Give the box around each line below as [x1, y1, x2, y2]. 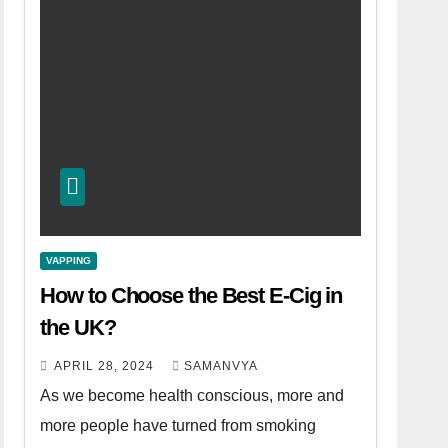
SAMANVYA [184, 358, 259, 373]
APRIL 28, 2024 [54, 358, 159, 373]
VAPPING [46, 254, 92, 266]
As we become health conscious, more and [40, 386, 345, 404]
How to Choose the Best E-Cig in [40, 282, 343, 308]
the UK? [40, 314, 116, 340]
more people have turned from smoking [40, 416, 317, 434]
